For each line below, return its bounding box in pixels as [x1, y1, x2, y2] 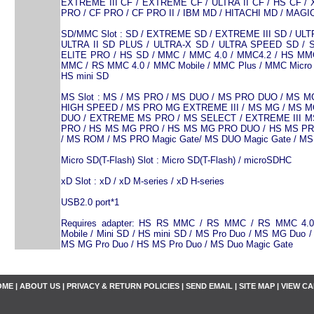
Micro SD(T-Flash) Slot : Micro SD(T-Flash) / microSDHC [61, 155, 292, 165]
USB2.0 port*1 [61, 197, 119, 207]
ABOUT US [20, 282, 60, 290]
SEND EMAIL [186, 282, 233, 290]
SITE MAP [239, 282, 275, 290]
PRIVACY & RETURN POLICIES [67, 282, 179, 290]
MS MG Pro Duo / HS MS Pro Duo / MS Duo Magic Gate [61, 239, 293, 250]
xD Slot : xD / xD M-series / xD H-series [61, 176, 224, 186]
